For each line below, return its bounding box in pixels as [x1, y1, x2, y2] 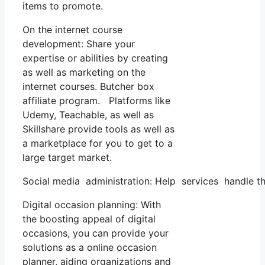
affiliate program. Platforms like [22, 95, 170, 107]
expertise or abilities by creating [22, 52, 168, 64]
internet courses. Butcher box [22, 80, 154, 93]
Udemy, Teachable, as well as [22, 109, 154, 121]
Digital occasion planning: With [22, 199, 161, 211]
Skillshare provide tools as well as [22, 123, 174, 135]
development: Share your [22, 38, 135, 50]
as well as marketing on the [22, 66, 146, 79]
